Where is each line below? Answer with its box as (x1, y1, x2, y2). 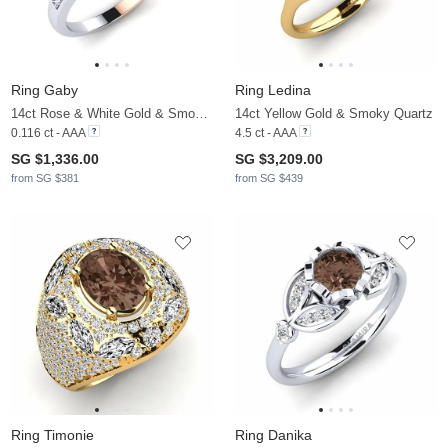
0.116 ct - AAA (11, 125, 85, 140)
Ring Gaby (11, 81, 78, 98)
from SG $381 (11, 171, 79, 184)
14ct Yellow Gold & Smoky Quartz (235, 105, 433, 121)
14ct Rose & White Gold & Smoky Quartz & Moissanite (195, 105, 208, 121)
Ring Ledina (235, 81, 311, 98)
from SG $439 (235, 171, 303, 184)
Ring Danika (235, 426, 312, 443)
